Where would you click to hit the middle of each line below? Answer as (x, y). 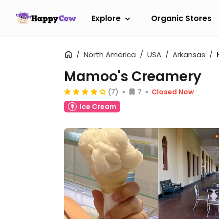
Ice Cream (98, 107)
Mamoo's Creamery (133, 77)
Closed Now (173, 92)
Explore (106, 18)
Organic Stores (181, 18)
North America (110, 55)
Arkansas (189, 55)
